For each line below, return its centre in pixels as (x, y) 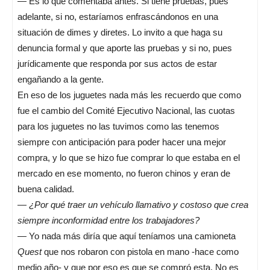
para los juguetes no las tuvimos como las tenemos (118, 126)
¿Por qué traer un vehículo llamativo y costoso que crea (139, 205)
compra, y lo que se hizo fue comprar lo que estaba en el (129, 158)
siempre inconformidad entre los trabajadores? (108, 220)
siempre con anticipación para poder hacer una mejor (122, 142)
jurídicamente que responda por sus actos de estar (117, 64)
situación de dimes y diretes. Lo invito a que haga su (120, 32)
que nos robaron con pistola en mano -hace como (140, 252)
